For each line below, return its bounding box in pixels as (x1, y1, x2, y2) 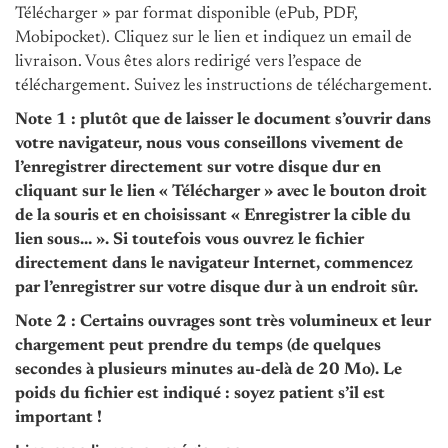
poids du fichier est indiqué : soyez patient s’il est (15, 385, 385, 403)
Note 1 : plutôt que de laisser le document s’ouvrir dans (15, 111, 431, 129)
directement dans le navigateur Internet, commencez (15, 255, 413, 273)
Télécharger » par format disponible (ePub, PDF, (15, 5, 358, 23)
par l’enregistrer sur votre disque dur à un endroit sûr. (15, 279, 418, 297)
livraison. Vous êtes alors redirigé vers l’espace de (15, 53, 362, 71)
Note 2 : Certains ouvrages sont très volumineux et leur (15, 313, 431, 331)
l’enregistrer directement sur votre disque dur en (15, 159, 381, 177)
